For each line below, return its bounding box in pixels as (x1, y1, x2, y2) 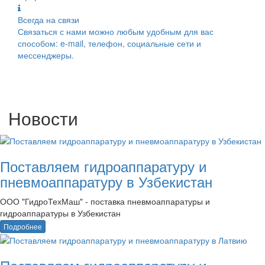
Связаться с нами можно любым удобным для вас (18, 25, 214, 38)
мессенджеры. (18, 49, 74, 62)
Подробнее (4, 221, 42, 231)
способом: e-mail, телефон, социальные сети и (18, 37, 201, 50)
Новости (8, 105, 78, 131)
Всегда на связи (18, 14, 79, 26)
